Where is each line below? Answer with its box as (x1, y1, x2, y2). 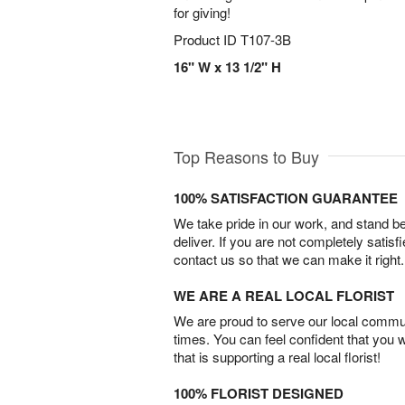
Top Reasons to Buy (174, 145, 319, 169)
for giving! (174, 3, 231, 22)
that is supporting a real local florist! (174, 347, 381, 367)
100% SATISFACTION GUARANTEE (174, 188, 398, 209)
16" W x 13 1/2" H (174, 57, 281, 77)
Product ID (174, 30, 240, 49)
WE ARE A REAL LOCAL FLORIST (174, 286, 394, 306)
